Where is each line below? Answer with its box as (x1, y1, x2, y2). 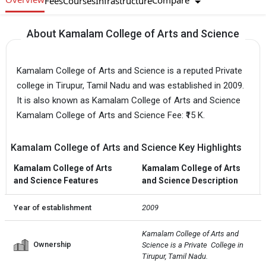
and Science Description (142, 175, 238, 185)
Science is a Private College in (142, 240, 245, 249)
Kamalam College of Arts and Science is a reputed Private (17, 65, 242, 76)
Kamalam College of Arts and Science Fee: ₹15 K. (17, 109, 205, 121)
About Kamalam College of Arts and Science (27, 27, 239, 40)
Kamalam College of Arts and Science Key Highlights (11, 141, 242, 153)
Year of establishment (14, 202, 91, 212)
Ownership (33, 239, 71, 249)
